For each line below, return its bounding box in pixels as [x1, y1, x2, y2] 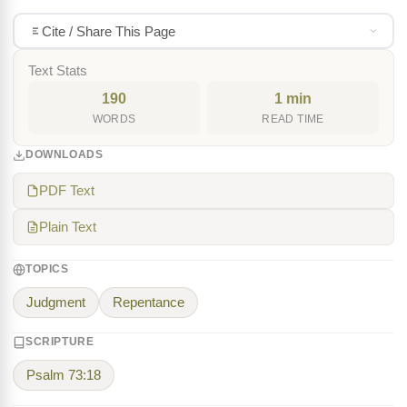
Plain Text [39, 220, 96, 234]
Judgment [26, 295, 85, 310]
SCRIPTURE [25, 335, 94, 348]
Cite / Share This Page [41, 23, 175, 39]
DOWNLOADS [25, 148, 104, 161]
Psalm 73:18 [26, 368, 101, 382]
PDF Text [39, 184, 94, 198]
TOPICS [25, 263, 69, 275]
